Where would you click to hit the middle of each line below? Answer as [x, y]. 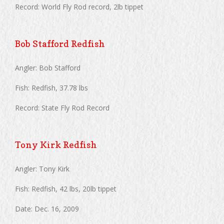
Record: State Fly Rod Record [62, 108]
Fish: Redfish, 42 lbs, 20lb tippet [66, 189]
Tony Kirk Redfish [56, 145]
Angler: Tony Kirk [42, 169]
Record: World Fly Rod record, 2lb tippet [79, 7]
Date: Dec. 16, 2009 [47, 209]
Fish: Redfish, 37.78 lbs [51, 88]
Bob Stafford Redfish [60, 44]
